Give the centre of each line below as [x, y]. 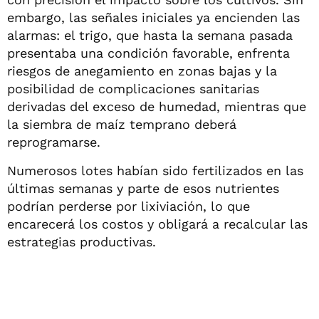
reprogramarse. [54, 142]
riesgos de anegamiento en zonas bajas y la [142, 70]
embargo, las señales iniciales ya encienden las [153, 17]
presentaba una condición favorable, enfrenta [148, 53]
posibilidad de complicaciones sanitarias [133, 88]
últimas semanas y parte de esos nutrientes [143, 188]
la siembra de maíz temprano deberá [122, 124]
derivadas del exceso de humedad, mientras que [157, 106]
